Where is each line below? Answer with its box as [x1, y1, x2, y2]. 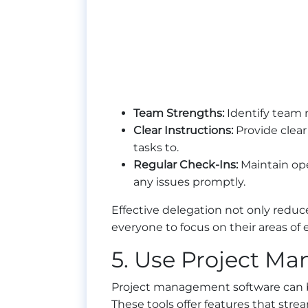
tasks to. [133, 141, 179, 155]
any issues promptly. [133, 175, 245, 189]
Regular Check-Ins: [133, 158, 238, 172]
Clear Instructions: [133, 124, 233, 137]
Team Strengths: [133, 107, 224, 120]
